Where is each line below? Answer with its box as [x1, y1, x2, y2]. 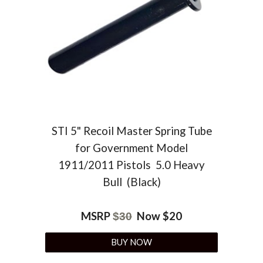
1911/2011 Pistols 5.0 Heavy [58, 158, 205, 171]
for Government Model [75, 141, 188, 154]
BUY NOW [111, 237, 152, 248]
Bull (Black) [102, 175, 161, 188]
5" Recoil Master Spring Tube [70, 124, 212, 137]
